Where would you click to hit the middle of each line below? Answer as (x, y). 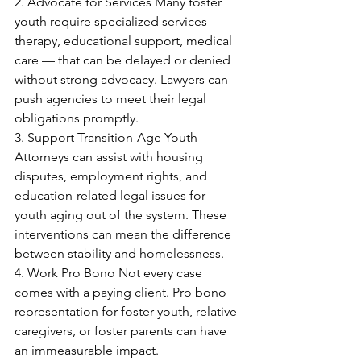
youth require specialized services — (120, 22)
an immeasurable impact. (88, 351)
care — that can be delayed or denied (124, 60)
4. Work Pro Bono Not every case (110, 273)
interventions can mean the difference (124, 234)
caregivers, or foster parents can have (122, 331)
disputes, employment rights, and (112, 176)
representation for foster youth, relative (127, 312)
